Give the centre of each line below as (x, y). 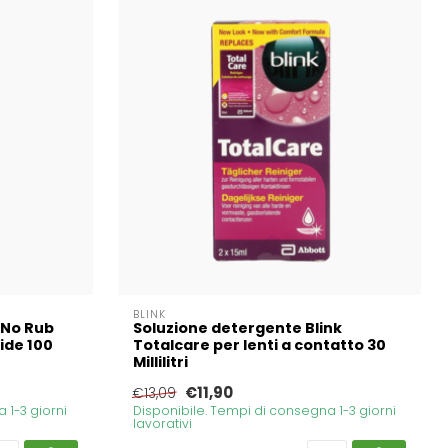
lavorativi (162, 423)
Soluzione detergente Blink (237, 327)
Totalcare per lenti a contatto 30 (259, 344)
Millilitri (160, 361)
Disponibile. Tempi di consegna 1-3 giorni (264, 410)
